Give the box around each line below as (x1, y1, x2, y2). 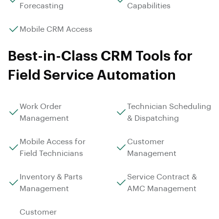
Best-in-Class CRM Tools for (8, 49, 193, 63)
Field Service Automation (8, 68, 176, 82)
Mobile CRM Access (20, 25, 92, 33)
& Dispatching (127, 114, 179, 122)
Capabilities (127, 1, 171, 10)
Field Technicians (20, 149, 83, 157)
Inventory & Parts (20, 173, 83, 181)
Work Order (20, 102, 62, 110)
